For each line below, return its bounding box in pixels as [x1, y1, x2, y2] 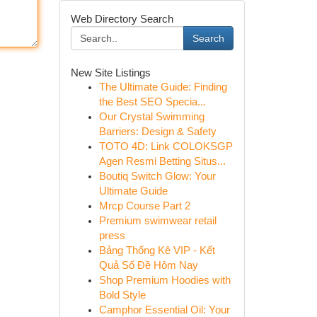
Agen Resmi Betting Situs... [98, 156, 226, 167]
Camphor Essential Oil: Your [98, 304, 230, 316]
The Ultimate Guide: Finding [98, 81, 227, 93]
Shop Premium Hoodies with [98, 275, 231, 286]
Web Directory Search [70, 13, 173, 25]
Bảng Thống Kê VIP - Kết [98, 245, 215, 256]
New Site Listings [70, 67, 151, 79]
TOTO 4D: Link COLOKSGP [98, 141, 233, 152]
